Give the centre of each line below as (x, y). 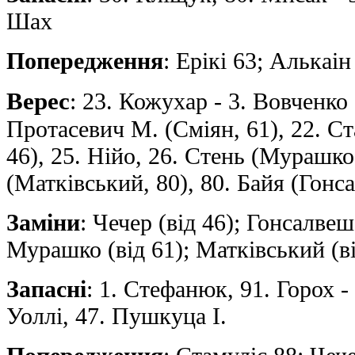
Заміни (43, 222)
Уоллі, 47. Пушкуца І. (116, 315)
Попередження (85, 60)
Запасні (46, 288)
